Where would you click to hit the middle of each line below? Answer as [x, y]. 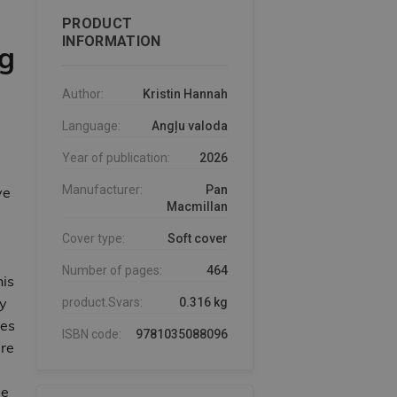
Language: [91, 126]
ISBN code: [91, 335]
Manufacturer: [102, 190]
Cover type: [93, 239]
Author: [82, 94]
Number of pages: [112, 271]
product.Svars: [102, 303]
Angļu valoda [189, 126]
